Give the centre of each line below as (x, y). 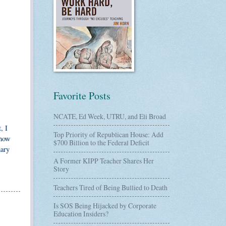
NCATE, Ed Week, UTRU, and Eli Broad (110, 116)
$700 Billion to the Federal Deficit (101, 142)
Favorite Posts (82, 96)
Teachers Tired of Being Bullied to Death (110, 187)
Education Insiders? (81, 213)
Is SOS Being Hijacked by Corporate (105, 205)
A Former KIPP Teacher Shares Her (104, 161)
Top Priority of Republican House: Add (108, 134)
